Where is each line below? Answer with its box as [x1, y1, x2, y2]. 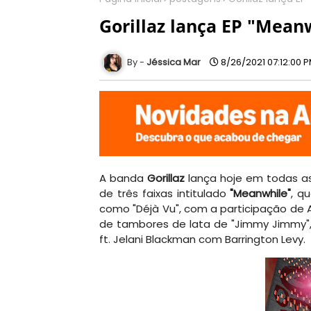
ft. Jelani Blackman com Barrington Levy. [99, 232, 308, 247]
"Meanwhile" [230, 186, 292, 201]
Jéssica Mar [146, 55, 201, 69]
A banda [99, 171, 147, 186]
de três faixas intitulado [99, 186, 230, 201]
